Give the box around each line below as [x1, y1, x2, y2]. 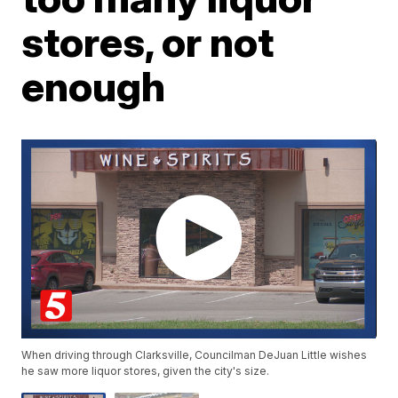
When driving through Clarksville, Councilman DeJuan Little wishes [21, 348, 368, 362]
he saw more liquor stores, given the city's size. [21, 364, 270, 378]
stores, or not [21, 17, 275, 67]
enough [21, 61, 166, 111]
